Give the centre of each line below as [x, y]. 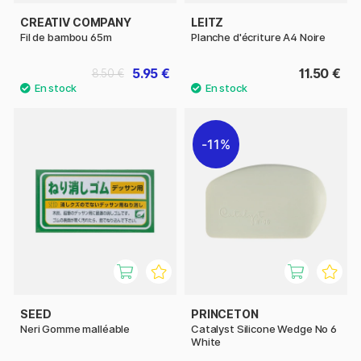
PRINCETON [225, 314]
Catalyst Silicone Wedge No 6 [264, 329]
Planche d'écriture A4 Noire [259, 37]
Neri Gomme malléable [75, 329]
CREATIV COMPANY [76, 22]
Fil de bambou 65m [66, 37]
